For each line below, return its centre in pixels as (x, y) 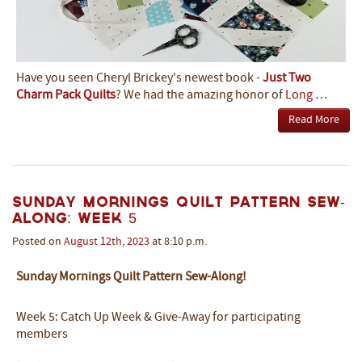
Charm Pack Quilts (66, 95)
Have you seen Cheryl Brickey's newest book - (139, 78)
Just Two (287, 78)
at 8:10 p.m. (178, 242)
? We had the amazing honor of (200, 95)
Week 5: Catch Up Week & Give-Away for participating (158, 317)
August (81, 242)
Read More (314, 120)
